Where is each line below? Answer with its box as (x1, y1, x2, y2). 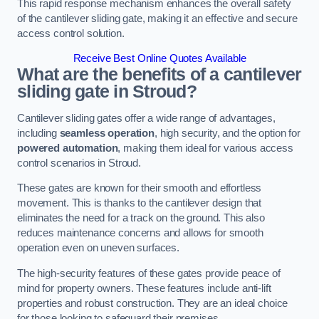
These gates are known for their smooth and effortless (17, 182, 262, 194)
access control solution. (17, 27, 125, 39)
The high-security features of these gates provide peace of (17, 267, 281, 279)
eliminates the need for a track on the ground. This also (17, 212, 265, 224)
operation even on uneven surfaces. (17, 242, 180, 254)
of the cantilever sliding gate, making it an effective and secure (17, 12, 298, 24)
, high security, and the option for (154, 127, 300, 139)
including (17, 127, 60, 139)
